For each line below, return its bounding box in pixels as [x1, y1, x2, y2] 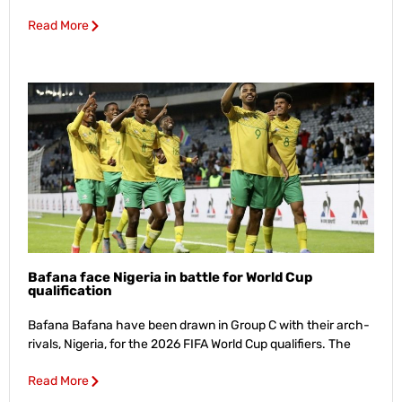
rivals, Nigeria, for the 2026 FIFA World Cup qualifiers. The [28, 336, 351, 352]
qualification [28, 282, 112, 299]
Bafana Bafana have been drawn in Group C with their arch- [28, 317, 370, 333]
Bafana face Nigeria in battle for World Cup [28, 268, 312, 285]
